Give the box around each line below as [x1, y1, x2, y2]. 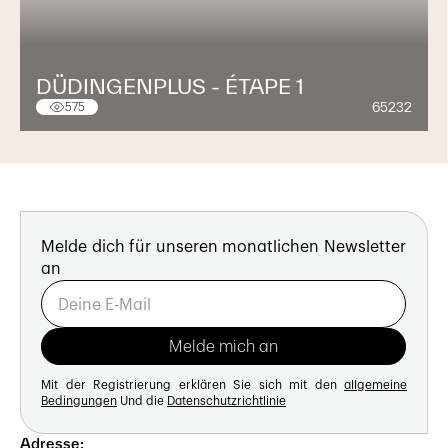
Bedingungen [41, 395, 117, 408]
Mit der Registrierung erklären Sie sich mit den [41, 379, 344, 392]
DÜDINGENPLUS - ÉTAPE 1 [36, 74, 304, 99]
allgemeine [344, 379, 407, 392]
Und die [117, 395, 167, 408]
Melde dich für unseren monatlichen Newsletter [41, 239, 406, 256]
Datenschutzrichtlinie [167, 395, 286, 408]
